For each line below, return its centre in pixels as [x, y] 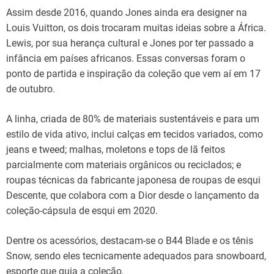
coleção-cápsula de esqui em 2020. [82, 210]
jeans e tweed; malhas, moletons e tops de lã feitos [116, 149]
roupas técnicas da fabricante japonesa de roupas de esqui [133, 180]
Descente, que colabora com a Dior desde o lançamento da [133, 195]
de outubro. [31, 89]
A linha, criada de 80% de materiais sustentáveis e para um [133, 119]
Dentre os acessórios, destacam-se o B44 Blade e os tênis [130, 240]
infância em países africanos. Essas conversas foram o [126, 58]
